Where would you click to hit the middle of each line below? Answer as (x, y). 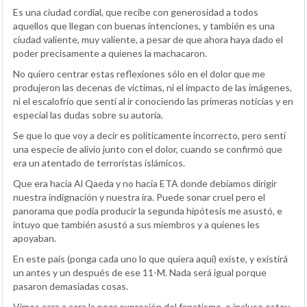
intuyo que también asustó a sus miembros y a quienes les (136, 224)
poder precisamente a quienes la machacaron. (110, 53)
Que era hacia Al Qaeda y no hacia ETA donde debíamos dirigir (145, 183)
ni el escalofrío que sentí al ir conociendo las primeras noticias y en (153, 101)
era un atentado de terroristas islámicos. (99, 162)
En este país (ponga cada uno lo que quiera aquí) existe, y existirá (150, 258)
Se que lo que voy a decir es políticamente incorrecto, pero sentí (149, 135)
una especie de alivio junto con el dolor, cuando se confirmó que (148, 149)
